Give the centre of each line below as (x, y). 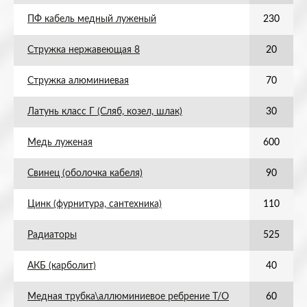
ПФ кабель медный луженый (92, 19)
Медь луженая (60, 143)
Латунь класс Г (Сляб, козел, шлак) (105, 112)
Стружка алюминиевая (78, 81)
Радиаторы (52, 235)
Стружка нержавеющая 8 (84, 50)
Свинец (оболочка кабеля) (85, 173)
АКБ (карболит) (62, 266)
